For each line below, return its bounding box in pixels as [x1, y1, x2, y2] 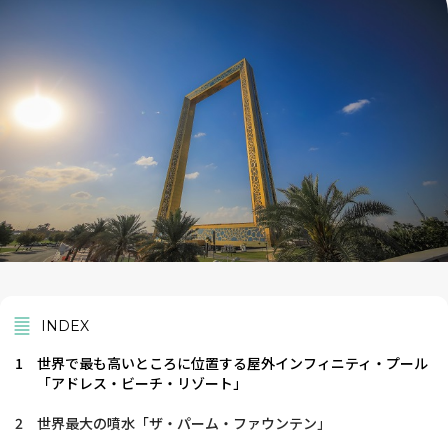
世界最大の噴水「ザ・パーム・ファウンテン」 [37, 413, 331, 434]
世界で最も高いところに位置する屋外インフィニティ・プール [37, 353, 428, 374]
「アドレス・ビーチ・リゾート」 [37, 373, 247, 394]
